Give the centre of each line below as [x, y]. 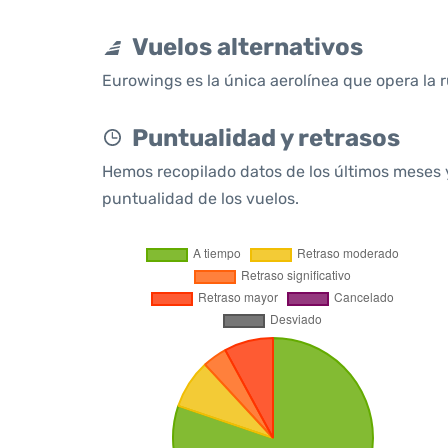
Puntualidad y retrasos [266, 138]
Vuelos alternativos [247, 47]
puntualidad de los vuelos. [200, 198]
